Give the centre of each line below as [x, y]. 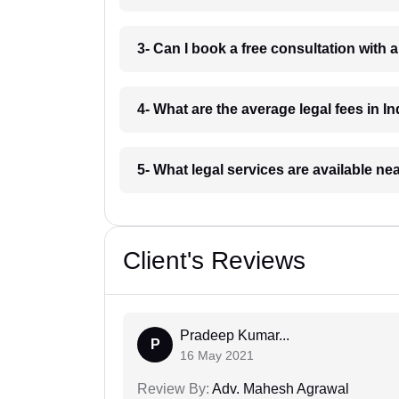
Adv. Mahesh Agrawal [279, 389]
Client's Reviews [214, 261]
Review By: [173, 389]
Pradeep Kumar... [235, 336]
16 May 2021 [217, 356]
